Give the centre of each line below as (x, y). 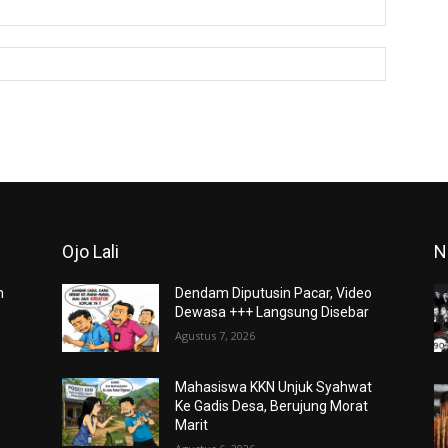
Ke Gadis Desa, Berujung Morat (272, 405)
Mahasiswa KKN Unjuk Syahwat (274, 386)
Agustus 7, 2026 (215, 335)
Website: (413, 56)
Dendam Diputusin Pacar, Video (274, 292)
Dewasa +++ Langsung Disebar (272, 311)
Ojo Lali (90, 251)
